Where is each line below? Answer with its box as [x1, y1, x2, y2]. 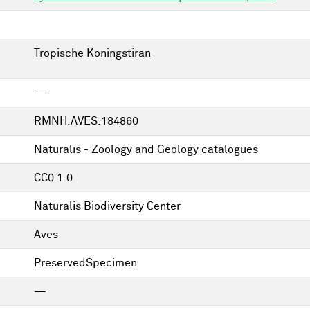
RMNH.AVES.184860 [34, 116, 138, 127]
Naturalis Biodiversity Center [34, 201, 181, 212]
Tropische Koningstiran [34, 48, 151, 59]
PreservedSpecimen [34, 257, 137, 268]
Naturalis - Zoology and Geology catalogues [34, 144, 258, 155]
